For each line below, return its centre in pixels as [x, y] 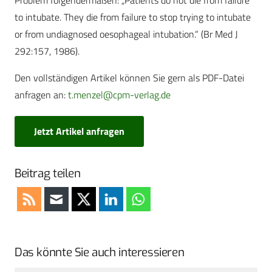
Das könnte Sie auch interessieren [100, 252]
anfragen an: [41, 95]
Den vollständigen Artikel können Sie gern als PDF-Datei [129, 78]
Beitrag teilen [48, 173]
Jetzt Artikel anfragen [79, 131]
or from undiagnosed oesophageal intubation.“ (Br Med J [126, 34]
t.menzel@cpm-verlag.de [119, 95]
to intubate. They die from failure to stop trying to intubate [133, 17]
